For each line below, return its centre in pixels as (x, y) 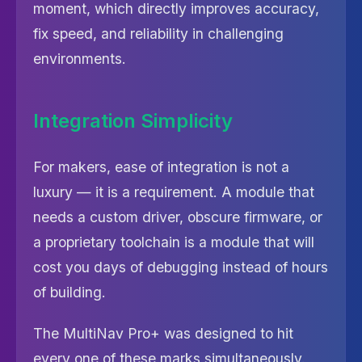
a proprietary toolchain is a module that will (174, 242)
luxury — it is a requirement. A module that (174, 192)
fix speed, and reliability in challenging (158, 34)
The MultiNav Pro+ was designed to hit (163, 333)
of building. (69, 292)
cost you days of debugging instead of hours (181, 267)
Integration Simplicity (133, 121)
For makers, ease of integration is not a (161, 167)
